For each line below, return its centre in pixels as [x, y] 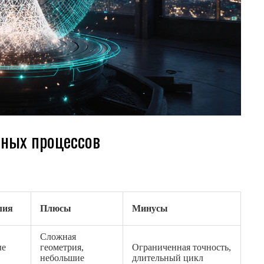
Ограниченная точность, [181, 247]
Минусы [150, 209]
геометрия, [62, 247]
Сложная [58, 237]
